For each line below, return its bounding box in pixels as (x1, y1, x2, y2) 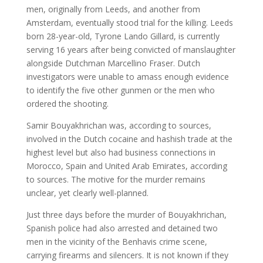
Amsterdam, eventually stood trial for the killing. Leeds (26, 17, 233, 29)
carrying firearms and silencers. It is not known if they (26, 249, 228, 261)
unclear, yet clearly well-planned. (26, 187, 149, 199)
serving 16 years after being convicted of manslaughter (26, 44, 235, 56)
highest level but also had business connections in (26, 147, 215, 159)
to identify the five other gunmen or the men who (26, 85, 215, 96)
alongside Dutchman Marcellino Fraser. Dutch (26, 58, 200, 69)
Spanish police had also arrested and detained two (26, 222, 218, 234)
